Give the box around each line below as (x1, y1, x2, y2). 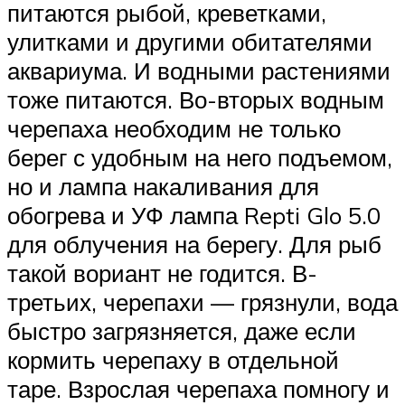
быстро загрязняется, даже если (7, 316, 356, 345)
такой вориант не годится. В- (7, 258, 317, 287)
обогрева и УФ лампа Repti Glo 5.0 (7, 200, 381, 230)
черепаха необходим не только (7, 113, 341, 143)
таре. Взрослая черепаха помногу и (7, 373, 390, 403)
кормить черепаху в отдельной (7, 344, 339, 374)
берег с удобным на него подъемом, (7, 142, 392, 172)
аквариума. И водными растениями (7, 55, 391, 85)
